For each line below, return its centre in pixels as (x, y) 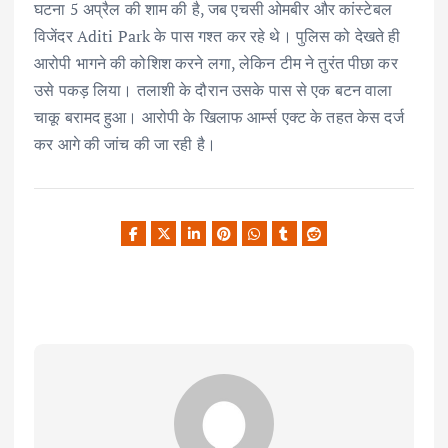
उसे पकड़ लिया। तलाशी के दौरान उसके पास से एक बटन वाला (213, 89)
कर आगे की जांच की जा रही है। (125, 143)
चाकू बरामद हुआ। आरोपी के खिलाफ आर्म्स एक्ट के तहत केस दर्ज (219, 116)
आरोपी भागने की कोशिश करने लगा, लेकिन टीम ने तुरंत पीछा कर (216, 62)
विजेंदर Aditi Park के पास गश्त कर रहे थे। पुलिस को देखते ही (217, 35)
